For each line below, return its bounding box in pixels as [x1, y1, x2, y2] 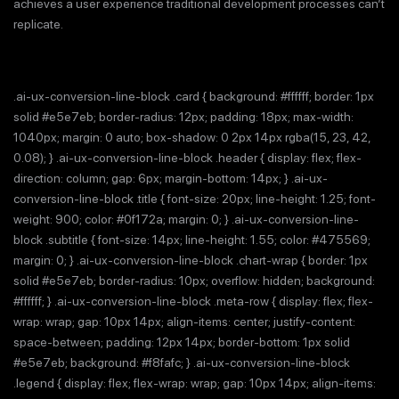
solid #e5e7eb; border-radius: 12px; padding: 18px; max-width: [13, 110, 354, 124]
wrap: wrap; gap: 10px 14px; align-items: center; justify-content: [13, 314, 355, 329]
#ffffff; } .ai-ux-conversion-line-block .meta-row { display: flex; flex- [13, 294, 373, 308]
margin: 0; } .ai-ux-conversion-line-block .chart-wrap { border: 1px [13, 253, 368, 267]
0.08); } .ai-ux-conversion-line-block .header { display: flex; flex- [13, 151, 362, 165]
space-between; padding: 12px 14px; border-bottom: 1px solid [13, 335, 350, 349]
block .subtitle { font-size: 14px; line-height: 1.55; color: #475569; [13, 232, 370, 247]
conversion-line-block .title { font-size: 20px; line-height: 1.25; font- [13, 191, 376, 206]
